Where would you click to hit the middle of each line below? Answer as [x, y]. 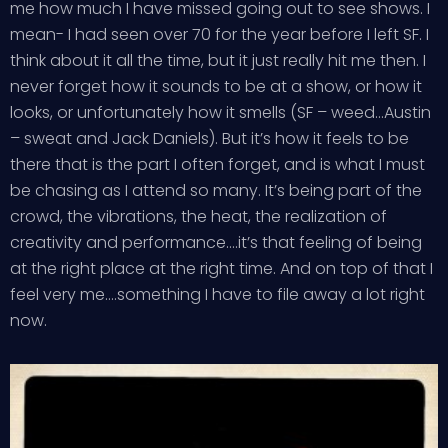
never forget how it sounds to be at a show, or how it [216, 86]
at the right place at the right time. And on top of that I [221, 268]
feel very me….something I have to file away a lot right [217, 294]
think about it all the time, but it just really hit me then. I [218, 60]
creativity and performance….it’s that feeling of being [216, 242]
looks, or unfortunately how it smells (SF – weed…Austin [220, 112]
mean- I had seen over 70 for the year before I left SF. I [219, 34]
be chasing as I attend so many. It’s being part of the [216, 190]
